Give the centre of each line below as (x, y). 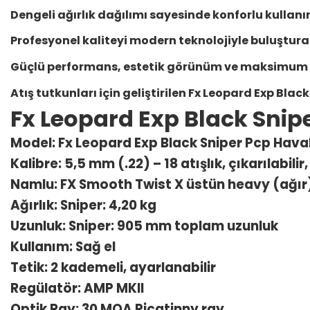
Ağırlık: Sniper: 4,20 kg (83, 205)
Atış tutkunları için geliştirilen (99, 93)
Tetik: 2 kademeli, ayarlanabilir (113, 267)
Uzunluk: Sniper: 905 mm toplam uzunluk (144, 226)
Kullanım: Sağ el (63, 247)
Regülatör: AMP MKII (77, 288)
